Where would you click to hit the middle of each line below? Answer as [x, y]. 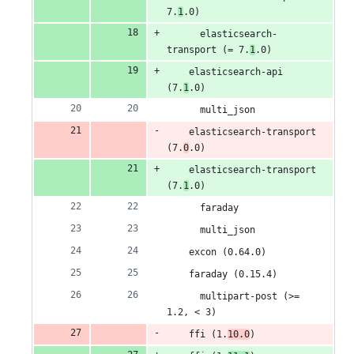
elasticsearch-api [225, 72]
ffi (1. [197, 335]
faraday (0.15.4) [222, 275]
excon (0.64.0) [217, 252]
